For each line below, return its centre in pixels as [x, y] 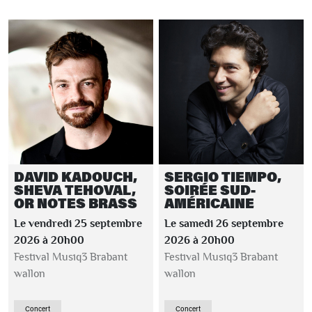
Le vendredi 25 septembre [78, 224]
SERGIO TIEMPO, [223, 177]
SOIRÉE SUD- [210, 190]
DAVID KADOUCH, [76, 177]
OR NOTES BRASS [76, 203]
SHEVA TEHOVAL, [75, 190]
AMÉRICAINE [209, 203]
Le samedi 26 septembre [224, 224]
